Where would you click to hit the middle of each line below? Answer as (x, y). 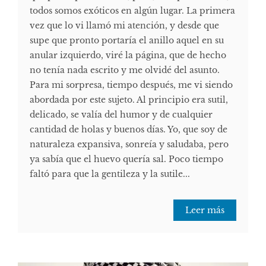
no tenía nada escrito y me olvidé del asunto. (125, 70)
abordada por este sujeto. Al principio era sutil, (129, 100)
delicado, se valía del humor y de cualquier (121, 115)
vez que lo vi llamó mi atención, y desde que (124, 26)
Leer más (205, 210)
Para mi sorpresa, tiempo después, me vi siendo (131, 85)
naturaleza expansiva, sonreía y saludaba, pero (129, 145)
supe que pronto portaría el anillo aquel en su (127, 41)
